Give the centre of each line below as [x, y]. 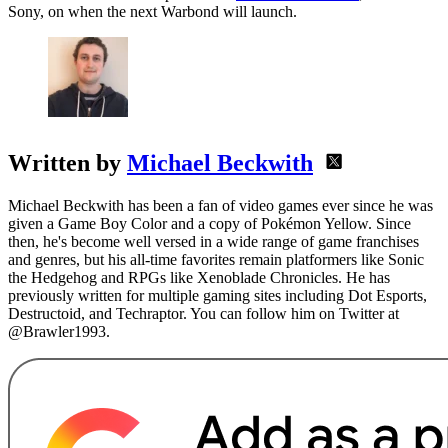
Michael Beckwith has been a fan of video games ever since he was [220, 206]
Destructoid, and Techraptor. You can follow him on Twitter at [203, 314]
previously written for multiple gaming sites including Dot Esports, [217, 296]
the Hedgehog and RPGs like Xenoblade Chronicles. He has [199, 278]
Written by [67, 163]
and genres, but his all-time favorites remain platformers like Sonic [216, 260]
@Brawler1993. [59, 332]
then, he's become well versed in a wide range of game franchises [213, 242]
